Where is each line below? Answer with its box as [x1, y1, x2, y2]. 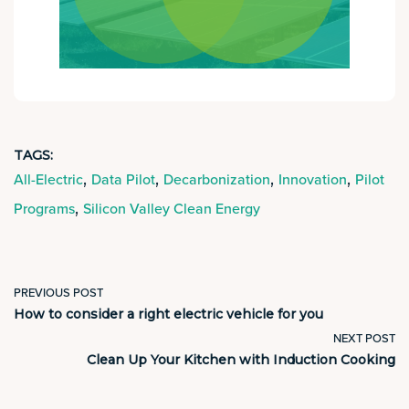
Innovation [278, 170, 347, 189]
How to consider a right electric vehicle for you [14, 305, 323, 322]
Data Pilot [91, 170, 155, 189]
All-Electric [14, 170, 83, 189]
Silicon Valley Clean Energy [83, 199, 260, 218]
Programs [14, 199, 75, 218]
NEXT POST [333, 330, 395, 346]
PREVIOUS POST [14, 285, 103, 300]
